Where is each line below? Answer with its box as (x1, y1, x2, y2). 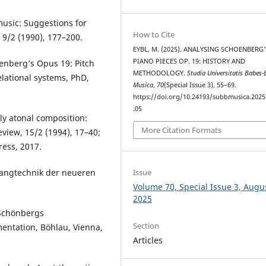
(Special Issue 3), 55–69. (164, 81, 237, 90)
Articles (133, 234, 163, 246)
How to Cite (133, 29, 175, 40)
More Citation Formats (141, 124, 222, 135)
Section (133, 220, 160, 231)
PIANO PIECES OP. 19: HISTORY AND (133, 57, 246, 66)
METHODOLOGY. (133, 69, 188, 78)
